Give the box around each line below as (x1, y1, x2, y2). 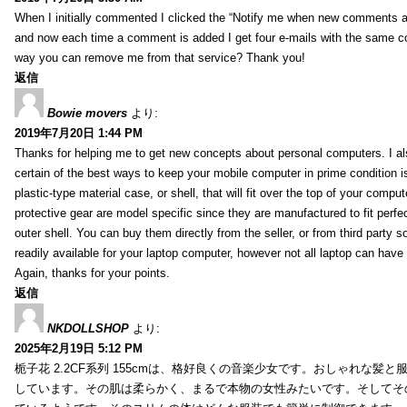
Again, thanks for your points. (15, 265, 170, 280)
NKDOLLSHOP (47, 321, 129, 335)
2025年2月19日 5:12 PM (15, 341, 143, 355)
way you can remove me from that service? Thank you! (15, 50, 305, 65)
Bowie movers (47, 105, 127, 120)
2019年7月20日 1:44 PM (15, 125, 143, 140)
